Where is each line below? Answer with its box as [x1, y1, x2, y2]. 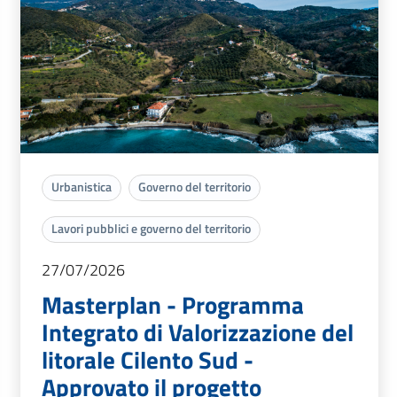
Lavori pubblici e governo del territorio [51, 219, 251, 238]
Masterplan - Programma [42, 286, 304, 323]
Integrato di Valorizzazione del [42, 314, 354, 351]
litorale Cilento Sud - [42, 341, 253, 378]
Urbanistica [51, 177, 112, 197]
